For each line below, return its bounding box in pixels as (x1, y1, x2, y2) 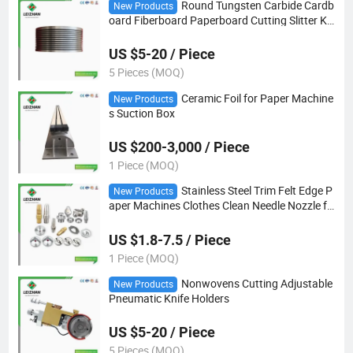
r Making (108, 211, 151, 226)
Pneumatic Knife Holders (108, 292, 229, 307)
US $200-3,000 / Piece (108, 139, 250, 156)
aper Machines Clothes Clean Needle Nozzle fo (108, 199, 333, 214)
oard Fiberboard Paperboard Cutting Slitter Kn (108, 13, 333, 28)
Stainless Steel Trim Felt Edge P (180, 184, 333, 199)
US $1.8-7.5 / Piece (108, 231, 231, 248)
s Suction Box (108, 106, 175, 121)
